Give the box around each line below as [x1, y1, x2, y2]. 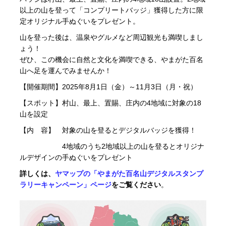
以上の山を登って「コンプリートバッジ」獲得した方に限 [19, 6, 203, 15]
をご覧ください [111, 181, 161, 189]
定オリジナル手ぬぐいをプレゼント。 [19, 17, 140, 26]
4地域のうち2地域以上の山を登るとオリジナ [19, 142, 204, 151]
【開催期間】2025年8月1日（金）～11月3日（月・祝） [19, 83, 197, 91]
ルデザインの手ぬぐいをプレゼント [19, 153, 133, 162]
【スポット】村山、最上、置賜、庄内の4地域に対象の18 [19, 99, 201, 107]
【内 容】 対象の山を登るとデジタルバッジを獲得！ [19, 126, 196, 135]
